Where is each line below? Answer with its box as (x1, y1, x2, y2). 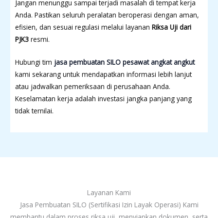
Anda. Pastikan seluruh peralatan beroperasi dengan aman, (15, 10, 199, 19)
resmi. (29, 34, 50, 44)
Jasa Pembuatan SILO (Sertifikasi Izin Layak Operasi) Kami (19, 200, 199, 209)
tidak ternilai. (15, 106, 54, 115)
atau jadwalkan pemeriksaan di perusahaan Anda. (15, 81, 170, 91)
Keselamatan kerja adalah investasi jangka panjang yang (15, 93, 192, 103)
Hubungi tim (15, 57, 54, 67)
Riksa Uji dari (152, 22, 191, 32)
